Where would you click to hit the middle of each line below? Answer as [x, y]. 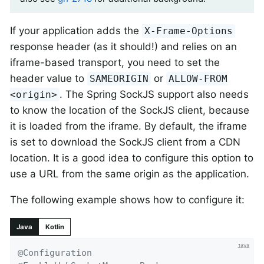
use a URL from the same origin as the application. [130, 174]
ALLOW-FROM [198, 78]
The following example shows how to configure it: [127, 199]
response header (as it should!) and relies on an [123, 46]
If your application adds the [76, 30]
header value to [49, 78]
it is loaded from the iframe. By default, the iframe [128, 126]
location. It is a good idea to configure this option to [132, 158]
